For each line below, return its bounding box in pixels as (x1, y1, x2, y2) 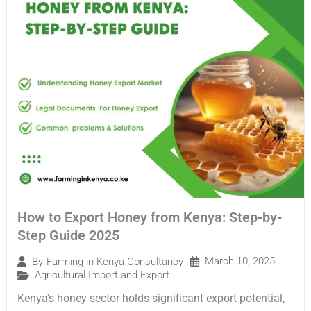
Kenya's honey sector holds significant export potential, (17, 292, 285, 305)
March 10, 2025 (205, 255, 275, 268)
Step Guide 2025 (17, 227, 119, 244)
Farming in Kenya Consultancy (47, 255, 183, 268)
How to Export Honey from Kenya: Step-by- (17, 209, 282, 226)
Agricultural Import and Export (35, 269, 169, 282)
